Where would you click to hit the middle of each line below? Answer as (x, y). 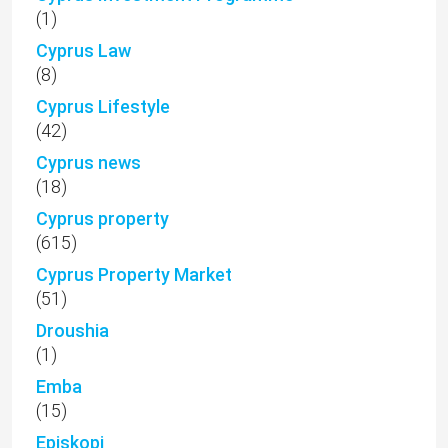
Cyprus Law (83, 51)
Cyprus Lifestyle (103, 107)
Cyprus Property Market (134, 275)
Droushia (72, 331)
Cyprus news (88, 163)
